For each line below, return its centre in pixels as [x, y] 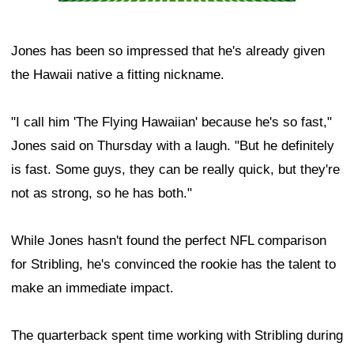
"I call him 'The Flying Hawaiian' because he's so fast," [171, 122]
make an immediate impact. [92, 288]
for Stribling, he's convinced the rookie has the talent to [173, 265]
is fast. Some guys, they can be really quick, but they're [175, 170]
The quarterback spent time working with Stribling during [177, 336]
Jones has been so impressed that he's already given [168, 51]
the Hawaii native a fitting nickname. [118, 75]
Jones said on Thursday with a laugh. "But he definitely [173, 146]
